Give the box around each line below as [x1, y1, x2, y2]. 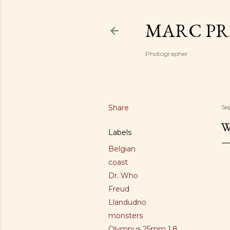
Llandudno [108, 198, 146, 207]
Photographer [145, 50, 188, 57]
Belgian [108, 144, 136, 154]
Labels [108, 128, 131, 137]
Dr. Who [108, 171, 138, 180]
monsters [108, 211, 143, 220]
